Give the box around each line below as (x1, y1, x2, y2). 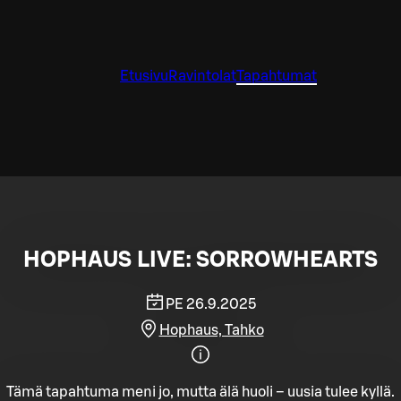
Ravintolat (168, 69, 236, 83)
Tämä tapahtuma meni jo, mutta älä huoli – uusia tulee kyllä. (6, 384, 395, 399)
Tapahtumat (236, 69, 317, 83)
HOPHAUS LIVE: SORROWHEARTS (23, 249, 378, 271)
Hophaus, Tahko (158, 322, 264, 337)
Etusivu (120, 69, 168, 83)
